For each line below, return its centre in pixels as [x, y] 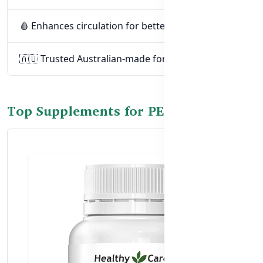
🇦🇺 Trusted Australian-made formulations [115, 59]
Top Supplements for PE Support [114, 111]
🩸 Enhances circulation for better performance [125, 26]
